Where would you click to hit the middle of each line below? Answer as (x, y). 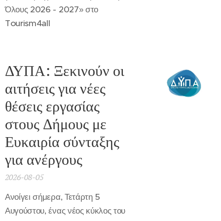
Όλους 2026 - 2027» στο (52, 9)
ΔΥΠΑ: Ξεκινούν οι (65, 71)
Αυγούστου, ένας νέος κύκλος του (65, 211)
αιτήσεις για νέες (55, 88)
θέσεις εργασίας (52, 106)
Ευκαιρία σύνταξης (62, 142)
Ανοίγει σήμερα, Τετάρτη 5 (53, 197)
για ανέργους (44, 159)
